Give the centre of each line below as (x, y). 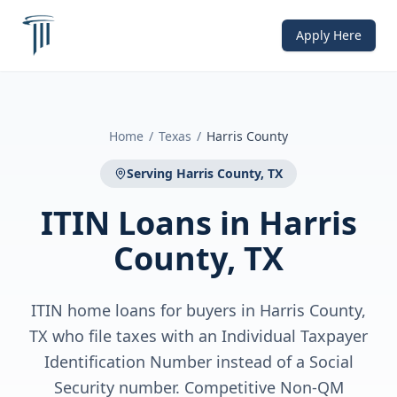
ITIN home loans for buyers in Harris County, (198, 310)
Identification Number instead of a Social (198, 362)
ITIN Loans (126, 223)
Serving (152, 173)
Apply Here (329, 35)
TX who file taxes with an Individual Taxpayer (198, 336)
